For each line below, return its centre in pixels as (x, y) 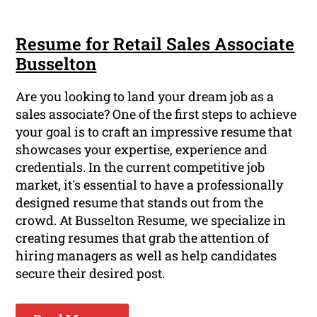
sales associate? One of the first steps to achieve (156, 114)
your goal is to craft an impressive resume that (154, 132)
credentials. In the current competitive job (140, 167)
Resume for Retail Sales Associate (155, 44)
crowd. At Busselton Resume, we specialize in (151, 220)
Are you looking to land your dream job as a (145, 97)
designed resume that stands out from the (140, 203)
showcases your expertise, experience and (142, 150)
